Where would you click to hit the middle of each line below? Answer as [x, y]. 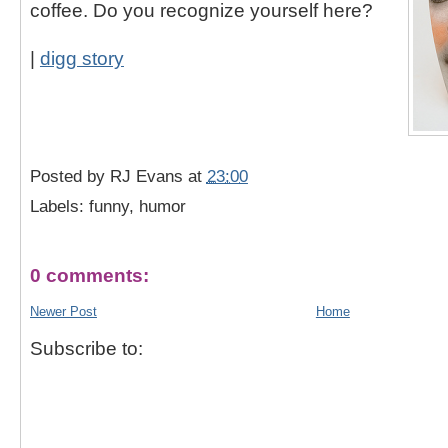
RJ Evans [146, 176]
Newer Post [63, 312]
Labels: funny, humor [107, 207]
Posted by [69, 176]
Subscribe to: [86, 348]
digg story [81, 58]
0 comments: [89, 274]
